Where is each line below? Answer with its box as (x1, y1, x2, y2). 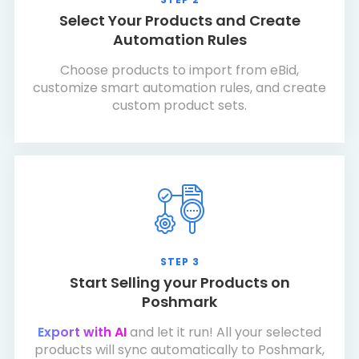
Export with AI (38, 323, 127, 341)
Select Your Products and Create (58, 10, 301, 30)
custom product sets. (112, 96, 247, 115)
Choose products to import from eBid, (60, 61, 299, 79)
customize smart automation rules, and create (33, 79, 326, 97)
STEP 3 (159, 255, 200, 268)
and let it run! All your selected (127, 323, 321, 341)
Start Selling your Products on (69, 272, 290, 292)
